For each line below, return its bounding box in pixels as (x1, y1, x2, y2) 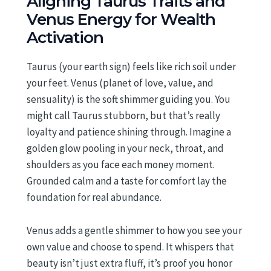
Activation (27, 28, 103, 48)
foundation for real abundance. (27, 191, 162, 204)
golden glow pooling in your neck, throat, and (27, 142, 224, 155)
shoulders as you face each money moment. (27, 158, 215, 172)
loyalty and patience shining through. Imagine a (27, 125, 231, 139)
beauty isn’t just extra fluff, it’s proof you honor (27, 256, 232, 270)
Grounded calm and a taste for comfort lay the (27, 174, 227, 188)
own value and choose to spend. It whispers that (27, 240, 234, 253)
